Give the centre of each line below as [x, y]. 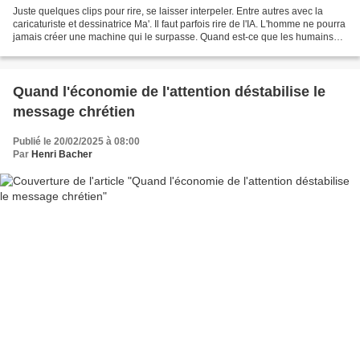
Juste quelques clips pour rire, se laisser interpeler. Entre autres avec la [168, 11]
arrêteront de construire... [67, 49]
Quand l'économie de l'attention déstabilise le [169, 91]
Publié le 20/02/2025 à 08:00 [76, 141]
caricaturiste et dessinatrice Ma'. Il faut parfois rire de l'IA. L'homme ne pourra [84, 24]
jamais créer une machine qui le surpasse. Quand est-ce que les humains [173, 37]
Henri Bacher [62, 154]
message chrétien [74, 111]
